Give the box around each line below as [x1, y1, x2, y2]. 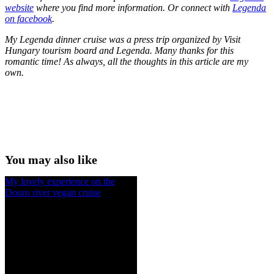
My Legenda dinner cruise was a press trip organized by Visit [5, 34, 240, 45]
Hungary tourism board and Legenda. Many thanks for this [5, 45, 234, 56]
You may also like [5, 152, 97, 166]
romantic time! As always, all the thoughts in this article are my [5, 56, 248, 67]
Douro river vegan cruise [5, 187, 101, 198]
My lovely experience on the [5, 176, 115, 187]
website [5, 2, 34, 13]
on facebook [5, 13, 52, 24]
